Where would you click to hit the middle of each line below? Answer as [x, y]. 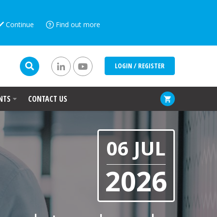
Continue [20, 24]
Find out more [78, 24]
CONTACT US [48, 99]
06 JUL [136, 148]
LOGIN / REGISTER [140, 66]
